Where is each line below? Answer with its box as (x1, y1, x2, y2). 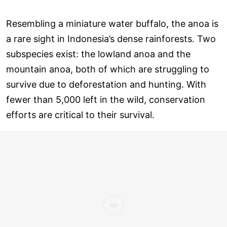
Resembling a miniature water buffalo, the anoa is (6, 18, 218, 29)
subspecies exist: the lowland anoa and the (6, 49, 191, 60)
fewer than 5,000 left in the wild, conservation (6, 94, 205, 105)
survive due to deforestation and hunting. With (6, 79, 206, 90)
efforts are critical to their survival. (6, 109, 155, 121)
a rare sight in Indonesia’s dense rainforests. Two (6, 33, 216, 45)
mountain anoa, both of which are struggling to (6, 64, 209, 75)
